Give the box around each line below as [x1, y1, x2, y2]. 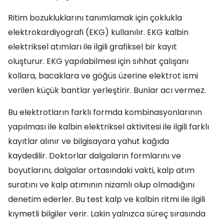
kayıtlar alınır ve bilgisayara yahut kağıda [8, 135, 169, 147]
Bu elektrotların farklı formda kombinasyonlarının [8, 106, 202, 118]
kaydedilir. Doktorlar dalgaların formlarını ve [8, 150, 181, 161]
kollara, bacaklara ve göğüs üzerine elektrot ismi [8, 70, 198, 81]
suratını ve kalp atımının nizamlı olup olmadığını [8, 179, 194, 190]
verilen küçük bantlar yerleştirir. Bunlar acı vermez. [8, 84, 206, 96]
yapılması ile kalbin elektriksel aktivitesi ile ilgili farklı [8, 121, 209, 132]
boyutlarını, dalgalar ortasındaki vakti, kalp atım [8, 164, 194, 176]
